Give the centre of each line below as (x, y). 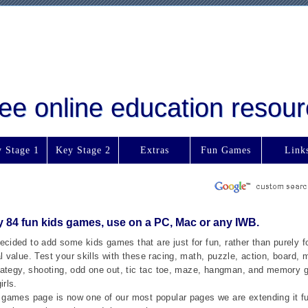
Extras (154, 150)
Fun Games (226, 150)
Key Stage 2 (83, 150)
